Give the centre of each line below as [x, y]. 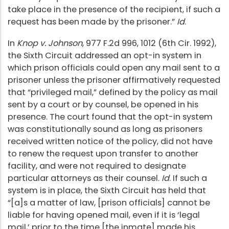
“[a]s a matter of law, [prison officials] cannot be [109, 202]
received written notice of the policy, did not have [110, 141]
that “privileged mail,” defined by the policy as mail [113, 92]
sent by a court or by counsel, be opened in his [103, 104]
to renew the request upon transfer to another [103, 153]
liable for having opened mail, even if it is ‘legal [104, 215]
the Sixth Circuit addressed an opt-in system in [105, 55]
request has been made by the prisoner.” [92, 21]
